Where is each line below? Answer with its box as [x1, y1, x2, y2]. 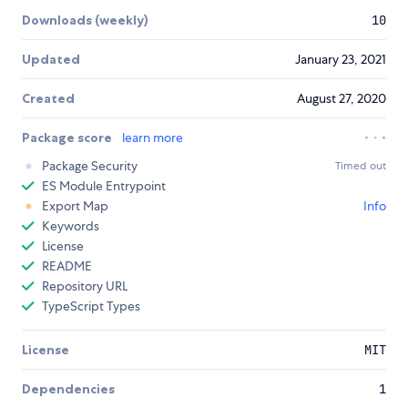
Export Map [42, 198, 108, 214]
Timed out [335, 158, 386, 173]
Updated [22, 51, 80, 67]
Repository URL [42, 278, 127, 294]
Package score [22, 129, 115, 146]
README [42, 258, 92, 274]
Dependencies [22, 381, 115, 397]
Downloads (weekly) [22, 12, 148, 28]
